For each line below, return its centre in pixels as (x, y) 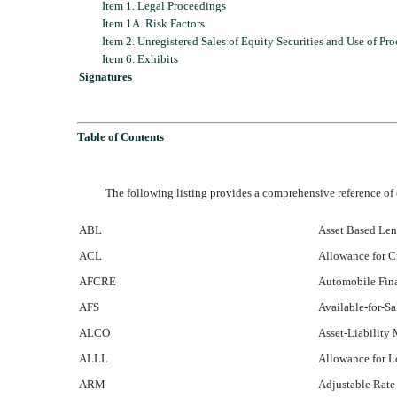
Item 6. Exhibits (140, 58)
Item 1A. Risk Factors (153, 23)
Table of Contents (121, 136)
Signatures (105, 76)
